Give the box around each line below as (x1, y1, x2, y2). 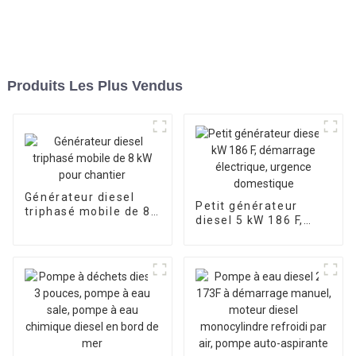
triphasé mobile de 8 (24, 205, 151, 219)
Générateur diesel (24, 191, 135, 204)
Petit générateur (195, 199, 298, 212)
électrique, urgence (195, 242, 315, 255)
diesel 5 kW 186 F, (195, 213, 304, 226)
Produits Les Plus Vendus (6, 77, 183, 94)
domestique (195, 256, 269, 269)
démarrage (195, 227, 263, 241)
